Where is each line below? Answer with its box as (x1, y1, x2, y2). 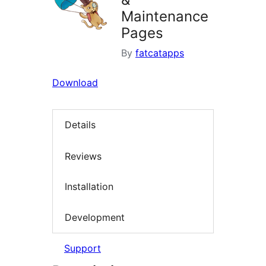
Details (65, 119, 96, 131)
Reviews (65, 150, 102, 162)
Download (52, 77, 98, 88)
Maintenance (121, 8, 208, 25)
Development (65, 211, 125, 223)
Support (64, 242, 101, 255)
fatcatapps (135, 47, 184, 59)
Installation (65, 180, 113, 193)
